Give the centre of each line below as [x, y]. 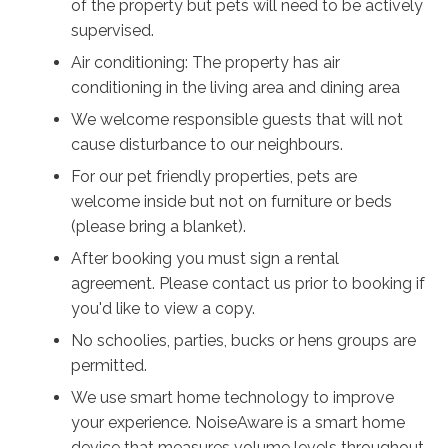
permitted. [109, 366]
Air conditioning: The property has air [206, 62]
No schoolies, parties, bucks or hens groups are [244, 341]
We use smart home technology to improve [233, 398]
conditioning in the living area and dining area [236, 87]
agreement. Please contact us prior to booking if [248, 284]
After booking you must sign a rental [205, 259]
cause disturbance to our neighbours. [207, 145]
